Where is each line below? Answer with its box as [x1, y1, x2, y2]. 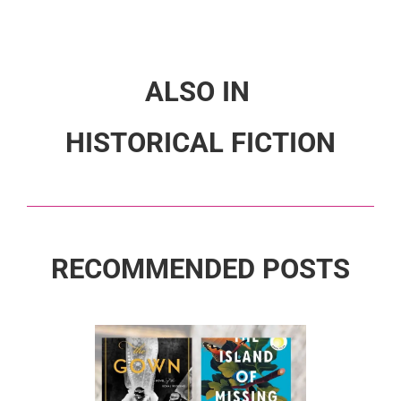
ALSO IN [144, 74, 257, 108]
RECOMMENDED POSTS [51, 252, 350, 286]
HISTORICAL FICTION [65, 125, 336, 159]
